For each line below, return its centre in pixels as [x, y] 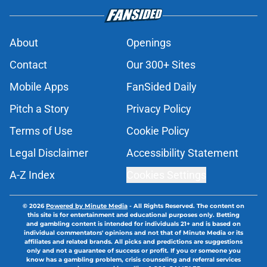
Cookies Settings [166, 175]
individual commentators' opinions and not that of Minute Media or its [133, 233]
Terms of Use [41, 131]
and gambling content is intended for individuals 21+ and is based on [133, 224]
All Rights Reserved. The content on [189, 206]
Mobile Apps [39, 87]
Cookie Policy [158, 131]
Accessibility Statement [182, 153]
